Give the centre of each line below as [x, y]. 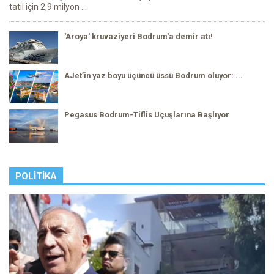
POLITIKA [36, 176]
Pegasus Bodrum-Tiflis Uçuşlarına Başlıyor [147, 115]
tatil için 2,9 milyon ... [48, 7]
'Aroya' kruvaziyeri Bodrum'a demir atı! [139, 37]
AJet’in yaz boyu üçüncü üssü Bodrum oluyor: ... [154, 76]
